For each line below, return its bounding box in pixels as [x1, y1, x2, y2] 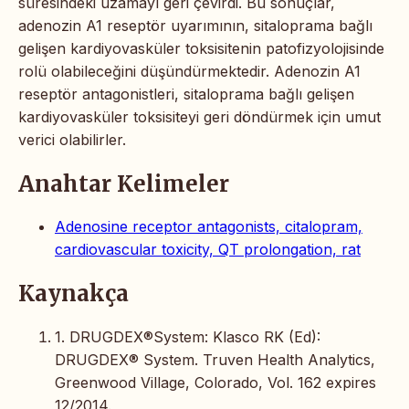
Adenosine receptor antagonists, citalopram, [55, 217, 362, 236]
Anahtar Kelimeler [18, 169, 229, 198]
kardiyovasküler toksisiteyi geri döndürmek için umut [18, 107, 381, 126]
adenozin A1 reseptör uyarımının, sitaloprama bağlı [18, 16, 372, 35]
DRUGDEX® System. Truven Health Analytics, [55, 351, 375, 370]
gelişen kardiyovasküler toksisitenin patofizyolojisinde [18, 38, 384, 58]
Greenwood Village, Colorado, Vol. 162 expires [55, 373, 376, 393]
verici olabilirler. [18, 130, 126, 149]
